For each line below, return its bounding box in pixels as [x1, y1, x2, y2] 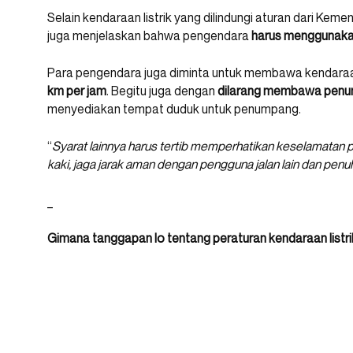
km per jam [47, 83, 106, 99]
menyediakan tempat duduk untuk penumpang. [47, 101, 301, 117]
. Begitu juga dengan [106, 83, 217, 99]
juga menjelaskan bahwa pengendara [47, 28, 251, 44]
